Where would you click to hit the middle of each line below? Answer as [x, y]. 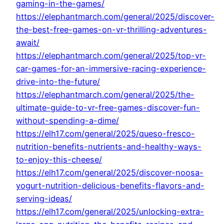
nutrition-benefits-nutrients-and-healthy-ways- [109, 147]
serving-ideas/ [44, 199]
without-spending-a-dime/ [67, 121]
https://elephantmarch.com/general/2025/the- [105, 95]
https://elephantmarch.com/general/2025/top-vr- [111, 56]
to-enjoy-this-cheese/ [59, 160]
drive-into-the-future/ [58, 82]
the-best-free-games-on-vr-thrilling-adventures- [111, 30]
